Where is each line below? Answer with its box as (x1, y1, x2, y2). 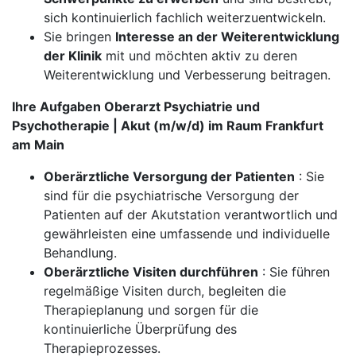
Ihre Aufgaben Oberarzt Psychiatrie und (12, 99, 260, 114)
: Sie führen (258, 264, 330, 280)
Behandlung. (44, 245, 117, 261)
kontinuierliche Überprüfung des (44, 321, 237, 337)
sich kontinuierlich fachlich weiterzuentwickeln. (44, 10, 326, 25)
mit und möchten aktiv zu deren (102, 48, 297, 64)
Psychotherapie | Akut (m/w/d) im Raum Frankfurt (12, 118, 323, 133)
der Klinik (44, 48, 102, 64)
